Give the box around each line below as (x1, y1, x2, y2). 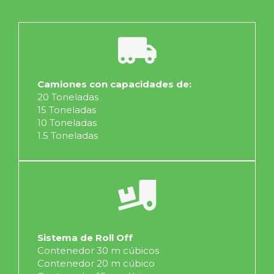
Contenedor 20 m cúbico (37, 257, 155, 269)
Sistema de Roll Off (37, 232, 133, 243)
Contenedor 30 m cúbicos (37, 245, 159, 256)
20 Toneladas (37, 91, 98, 103)
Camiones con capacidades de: (37, 78, 191, 90)
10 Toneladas (37, 117, 97, 128)
